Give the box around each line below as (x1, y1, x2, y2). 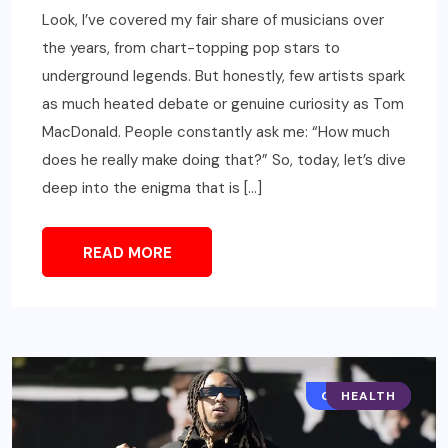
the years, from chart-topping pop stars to (42, 38, 340, 59)
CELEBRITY (321, 388, 396, 405)
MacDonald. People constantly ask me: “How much (42, 122, 390, 143)
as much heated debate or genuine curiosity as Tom (42, 94, 404, 115)
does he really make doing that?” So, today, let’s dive (42, 150, 406, 171)
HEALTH (341, 388, 396, 405)
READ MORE (82, 243, 172, 264)
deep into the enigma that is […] (42, 178, 262, 199)
